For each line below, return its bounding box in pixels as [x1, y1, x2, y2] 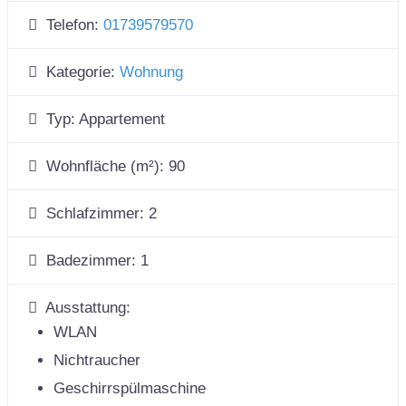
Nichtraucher [53, 352, 140, 370]
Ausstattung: [45, 299, 131, 317]
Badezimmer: [46, 252, 141, 270]
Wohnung [120, 63, 184, 82]
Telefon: [46, 16, 104, 34]
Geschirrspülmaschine [53, 380, 206, 398]
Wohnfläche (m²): [46, 158, 169, 176]
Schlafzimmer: [46, 205, 150, 223]
